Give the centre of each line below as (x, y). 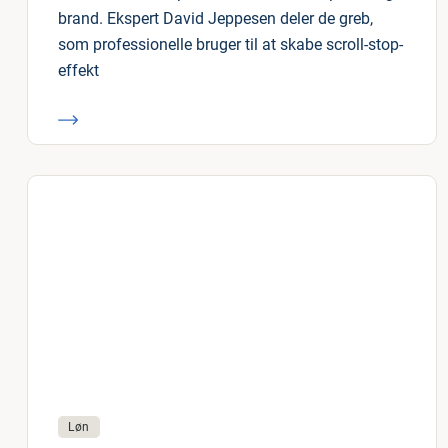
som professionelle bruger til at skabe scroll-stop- (230, 44)
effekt (78, 70)
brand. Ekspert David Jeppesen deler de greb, (215, 18)
